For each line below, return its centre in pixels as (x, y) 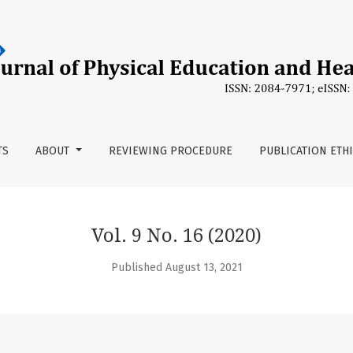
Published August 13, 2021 (176, 268)
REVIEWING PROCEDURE (170, 151)
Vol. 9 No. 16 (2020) (176, 236)
